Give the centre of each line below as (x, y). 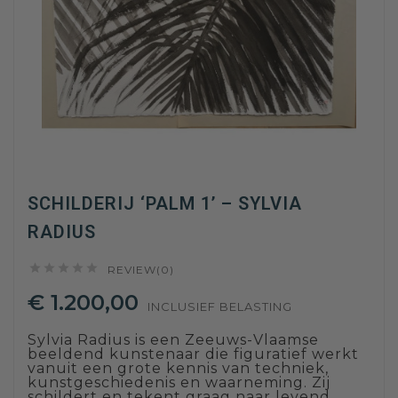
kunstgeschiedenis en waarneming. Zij (179, 383)
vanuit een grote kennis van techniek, (178, 369)
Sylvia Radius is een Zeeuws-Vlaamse (173, 340)
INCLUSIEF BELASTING (220, 307)
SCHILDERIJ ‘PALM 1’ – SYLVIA (165, 204)
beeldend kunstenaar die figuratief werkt (193, 354)
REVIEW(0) (141, 270)
